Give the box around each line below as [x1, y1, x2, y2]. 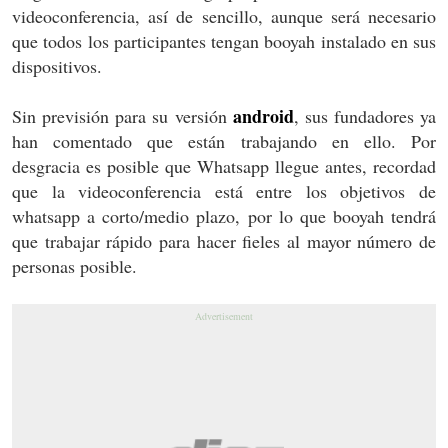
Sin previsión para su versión [12, 104, 233, 129]
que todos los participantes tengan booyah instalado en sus [12, 29, 436, 54]
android [232, 103, 294, 130]
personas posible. [12, 254, 137, 279]
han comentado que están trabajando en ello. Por [12, 129, 436, 154]
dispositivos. [12, 54, 102, 79]
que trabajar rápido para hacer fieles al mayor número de [12, 229, 436, 254]
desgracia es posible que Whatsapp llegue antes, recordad [12, 154, 436, 179]
